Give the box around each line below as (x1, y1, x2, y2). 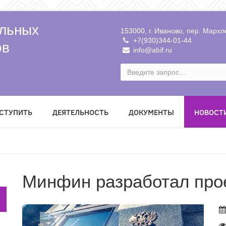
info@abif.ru (131, 46, 172, 54)
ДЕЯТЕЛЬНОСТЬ (52, 107, 108, 118)
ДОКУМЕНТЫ (129, 107, 174, 118)
